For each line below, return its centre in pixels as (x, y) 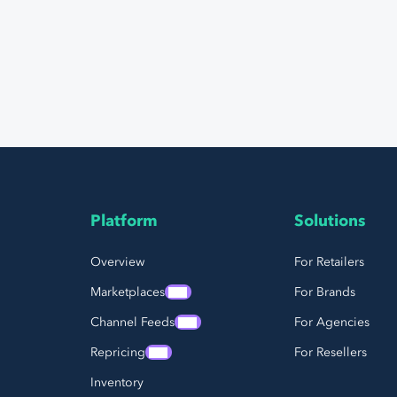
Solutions (330, 221)
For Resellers (330, 352)
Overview (117, 261)
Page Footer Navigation (213, 242)
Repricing (118, 352)
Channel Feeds (132, 322)
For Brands (324, 292)
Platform (124, 221)
